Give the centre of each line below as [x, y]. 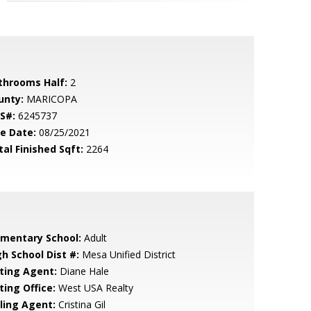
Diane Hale [83, 271]
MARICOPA [50, 99]
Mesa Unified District [127, 254]
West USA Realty [94, 288]
